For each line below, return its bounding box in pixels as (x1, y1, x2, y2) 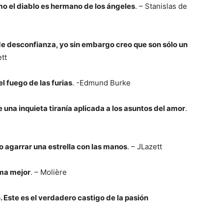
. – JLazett (127, 142, 162, 151)
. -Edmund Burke (72, 78, 131, 87)
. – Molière (30, 167, 67, 177)
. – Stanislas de (135, 1, 187, 11)
